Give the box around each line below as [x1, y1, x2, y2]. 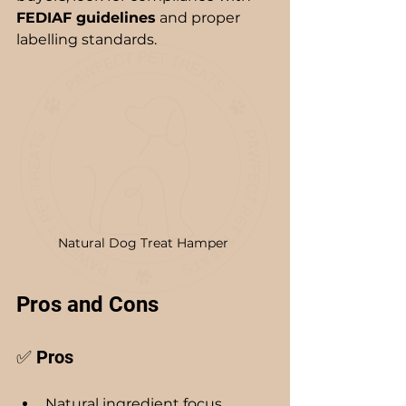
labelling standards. [16, 30, 157, 48]
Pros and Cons [16, 291, 159, 317]
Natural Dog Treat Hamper [58, 234, 232, 251]
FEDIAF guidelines [16, 8, 156, 26]
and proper [156, 8, 244, 26]
